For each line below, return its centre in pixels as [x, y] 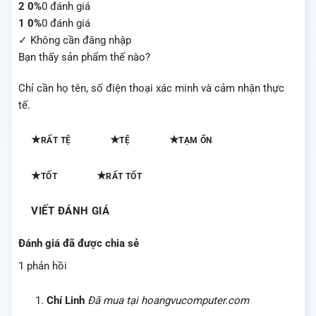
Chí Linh [67, 300]
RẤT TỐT [124, 176]
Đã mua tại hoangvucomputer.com [168, 300]
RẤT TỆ [56, 140]
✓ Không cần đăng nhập [75, 41]
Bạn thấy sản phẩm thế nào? [84, 57]
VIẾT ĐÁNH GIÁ [71, 212]
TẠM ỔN [195, 140]
